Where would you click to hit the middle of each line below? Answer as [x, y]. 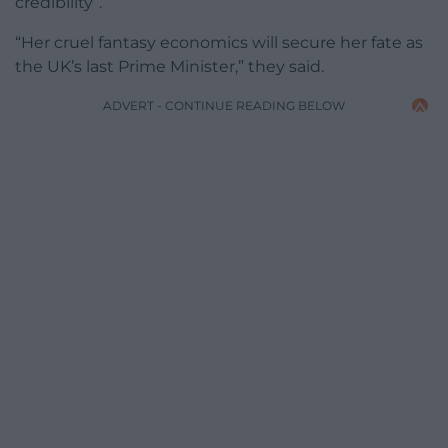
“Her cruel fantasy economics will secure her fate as [219, 42]
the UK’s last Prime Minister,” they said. [169, 66]
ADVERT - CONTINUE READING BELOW [224, 105]
